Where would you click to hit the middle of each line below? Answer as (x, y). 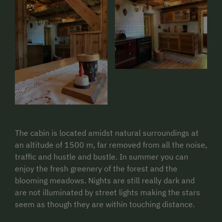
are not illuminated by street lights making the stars (108, 193)
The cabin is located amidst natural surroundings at (107, 133)
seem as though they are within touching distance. (105, 204)
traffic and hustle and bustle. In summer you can (102, 157)
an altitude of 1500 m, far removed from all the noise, (111, 145)
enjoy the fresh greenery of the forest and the (96, 169)
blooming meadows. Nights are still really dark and (105, 181)
